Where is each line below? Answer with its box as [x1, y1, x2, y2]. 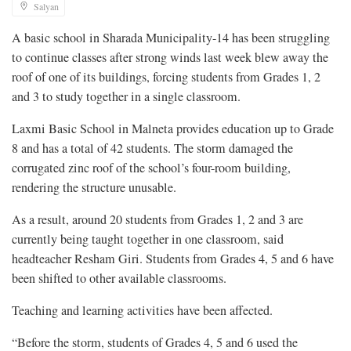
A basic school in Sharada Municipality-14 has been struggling [12, 28, 330, 46]
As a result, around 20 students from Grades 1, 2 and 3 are [12, 210, 303, 228]
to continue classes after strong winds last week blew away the [12, 48, 328, 66]
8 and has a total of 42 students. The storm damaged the [12, 139, 293, 157]
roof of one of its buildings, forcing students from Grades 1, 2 [12, 67, 320, 85]
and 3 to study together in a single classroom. [12, 87, 241, 105]
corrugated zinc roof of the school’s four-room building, [12, 158, 291, 176]
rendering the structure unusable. [12, 178, 176, 196]
